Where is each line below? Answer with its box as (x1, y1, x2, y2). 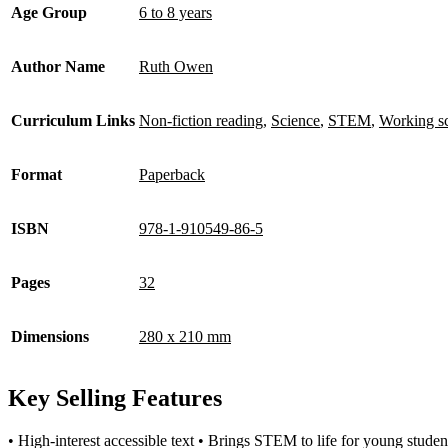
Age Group (11, 4, 87, 22)
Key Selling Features (8, 384, 222, 411)
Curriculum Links (11, 112, 135, 130)
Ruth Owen (139, 58, 213, 76)
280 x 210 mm (139, 328, 231, 346)
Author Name (11, 58, 105, 76)
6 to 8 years (139, 4, 212, 22)
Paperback (139, 166, 205, 184)
